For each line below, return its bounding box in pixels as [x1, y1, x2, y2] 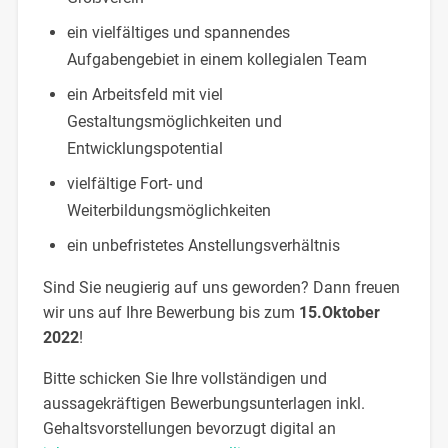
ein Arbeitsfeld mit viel [66, 85, 223, 105]
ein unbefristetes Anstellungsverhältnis [66, 236, 340, 256]
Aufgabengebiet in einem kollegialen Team [66, 50, 367, 70]
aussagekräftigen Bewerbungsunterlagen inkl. [42, 394, 365, 414]
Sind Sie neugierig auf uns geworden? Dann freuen [42, 278, 400, 298]
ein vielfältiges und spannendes [66, 23, 290, 43]
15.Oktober [298, 303, 380, 323]
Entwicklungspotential [66, 139, 223, 159]
